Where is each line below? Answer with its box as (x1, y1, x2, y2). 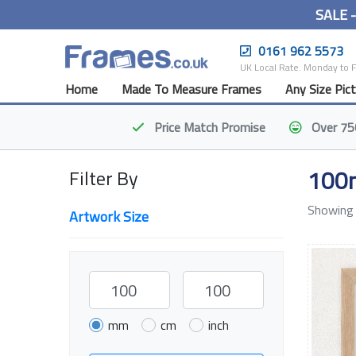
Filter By (69, 164, 138, 192)
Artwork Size (69, 206, 149, 227)
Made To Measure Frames (122, 79, 261, 99)
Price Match (150, 118, 221, 137)
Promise (220, 118, 265, 137)
